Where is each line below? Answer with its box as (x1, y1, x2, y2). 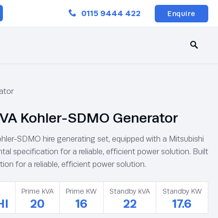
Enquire (167, 10, 196, 18)
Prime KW (66, 187, 97, 196)
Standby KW (162, 187, 202, 196)
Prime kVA (21, 187, 54, 196)
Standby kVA (109, 187, 150, 196)
